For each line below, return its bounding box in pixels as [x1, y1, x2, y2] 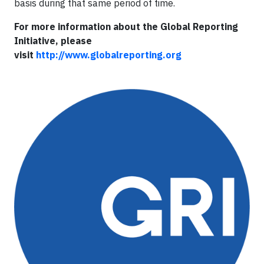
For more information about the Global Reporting [14, 21, 238, 32]
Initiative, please [14, 35, 92, 47]
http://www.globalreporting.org [36, 49, 181, 61]
